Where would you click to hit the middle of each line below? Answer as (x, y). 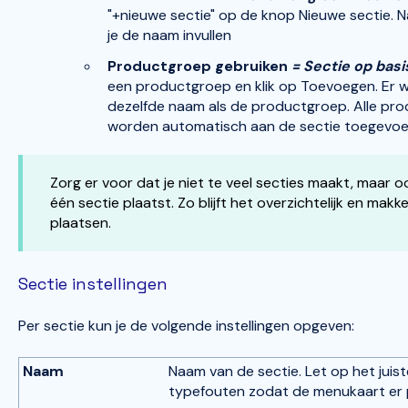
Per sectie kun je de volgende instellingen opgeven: (186, 326)
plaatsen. (80, 222)
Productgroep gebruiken (197, 66)
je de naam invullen (169, 36)
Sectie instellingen (92, 284)
